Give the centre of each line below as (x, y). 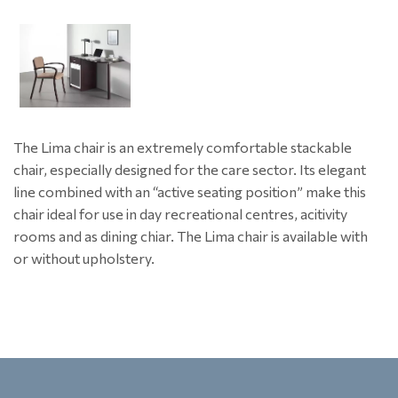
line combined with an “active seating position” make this (190, 191)
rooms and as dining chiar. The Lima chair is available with (191, 235)
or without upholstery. (84, 258)
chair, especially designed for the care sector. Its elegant (190, 169)
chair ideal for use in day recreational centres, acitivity (180, 213)
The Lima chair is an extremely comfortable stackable (183, 147)
